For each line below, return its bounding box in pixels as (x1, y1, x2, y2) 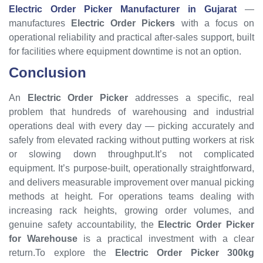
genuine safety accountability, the (9, 219, 159, 230)
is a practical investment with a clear (77, 233, 254, 244)
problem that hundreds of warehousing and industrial (9, 106, 254, 117)
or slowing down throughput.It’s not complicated (9, 149, 254, 159)
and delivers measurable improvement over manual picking (9, 177, 254, 187)
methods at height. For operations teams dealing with (9, 191, 254, 201)
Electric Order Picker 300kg (114, 247, 254, 258)
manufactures (9, 18, 72, 28)
